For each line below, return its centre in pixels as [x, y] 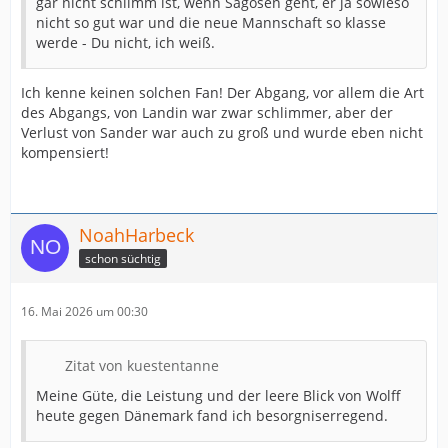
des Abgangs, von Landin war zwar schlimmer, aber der [207, 112]
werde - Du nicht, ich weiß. [125, 42]
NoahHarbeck [136, 235]
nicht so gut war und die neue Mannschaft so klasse [211, 22]
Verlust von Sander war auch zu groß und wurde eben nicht [222, 132]
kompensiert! [65, 152]
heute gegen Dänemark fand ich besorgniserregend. [212, 415]
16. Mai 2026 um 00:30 [84, 311]
